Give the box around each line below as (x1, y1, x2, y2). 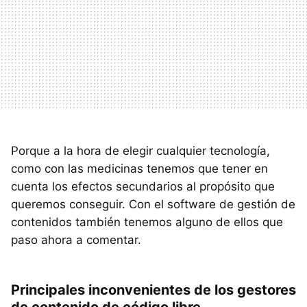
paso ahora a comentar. (11, 232, 141, 247)
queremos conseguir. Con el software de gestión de (11, 197, 295, 211)
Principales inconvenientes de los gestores (11, 281, 296, 298)
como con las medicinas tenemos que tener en (11, 161, 268, 175)
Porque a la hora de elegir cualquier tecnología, (11, 143, 270, 158)
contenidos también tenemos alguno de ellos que (11, 214, 283, 229)
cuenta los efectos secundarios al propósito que (11, 179, 275, 193)
